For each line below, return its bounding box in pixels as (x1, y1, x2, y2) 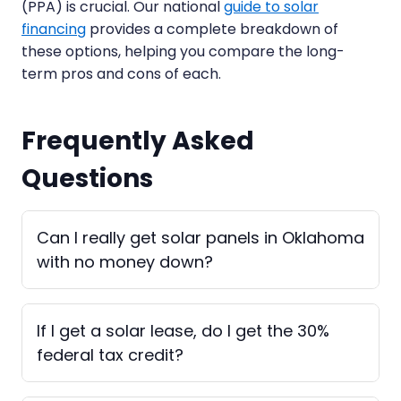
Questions (21, 160, 153, 196)
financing (21, 18, 86, 39)
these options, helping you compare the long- (21, 40, 345, 62)
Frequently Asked (21, 123, 254, 158)
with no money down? (37, 250, 213, 273)
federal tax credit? (37, 343, 183, 366)
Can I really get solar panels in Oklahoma (37, 226, 364, 249)
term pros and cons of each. (21, 63, 221, 84)
